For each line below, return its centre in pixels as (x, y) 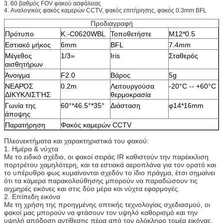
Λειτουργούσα (132, 86)
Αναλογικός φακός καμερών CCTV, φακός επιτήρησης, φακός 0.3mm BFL (109, 10)
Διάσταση (125, 105)
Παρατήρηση (25, 125)
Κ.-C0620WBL (83, 34)
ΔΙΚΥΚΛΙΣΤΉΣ (28, 94)
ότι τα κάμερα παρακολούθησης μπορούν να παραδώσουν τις (101, 180)
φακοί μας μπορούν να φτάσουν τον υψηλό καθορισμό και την (101, 212)
